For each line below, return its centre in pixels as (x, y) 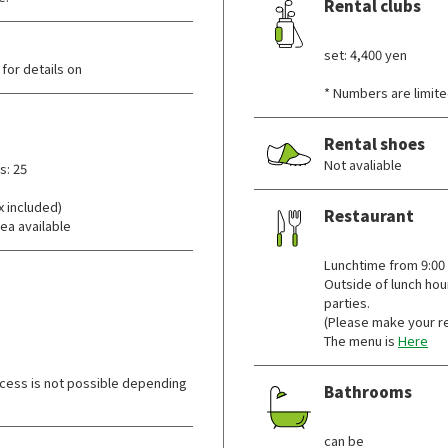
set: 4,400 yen (365, 54)
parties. (347, 302)
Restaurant (369, 215)
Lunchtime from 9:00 (384, 264)
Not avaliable (363, 164)
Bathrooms (368, 391)
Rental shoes (374, 143)
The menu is (361, 340)
